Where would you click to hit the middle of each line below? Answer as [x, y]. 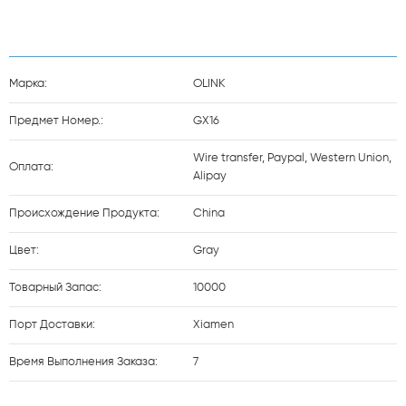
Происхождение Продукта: [84, 213]
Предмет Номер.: [56, 121]
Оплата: [31, 167]
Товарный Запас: [55, 288]
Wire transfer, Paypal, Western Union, [292, 158]
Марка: [28, 84]
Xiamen [213, 325]
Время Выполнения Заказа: [83, 362]
